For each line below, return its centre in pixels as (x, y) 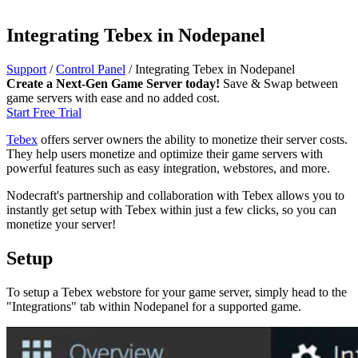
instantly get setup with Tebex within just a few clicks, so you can (171, 209)
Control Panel (91, 69)
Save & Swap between (280, 83)
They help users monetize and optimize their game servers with (165, 153)
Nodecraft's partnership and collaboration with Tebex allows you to (175, 195)
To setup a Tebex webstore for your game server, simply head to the (177, 292)
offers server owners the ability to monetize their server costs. (193, 139)
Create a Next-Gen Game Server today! (113, 83)
